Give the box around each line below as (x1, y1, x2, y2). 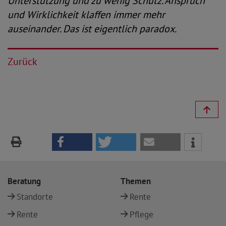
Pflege (130, 209, 153, 220)
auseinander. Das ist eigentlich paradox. (8, 22, 177, 35)
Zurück (8, 55, 37, 68)
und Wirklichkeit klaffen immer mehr (8, 8, 165, 21)
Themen (121, 176, 151, 187)
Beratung (8, 176, 41, 187)
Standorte (17, 191, 53, 202)
